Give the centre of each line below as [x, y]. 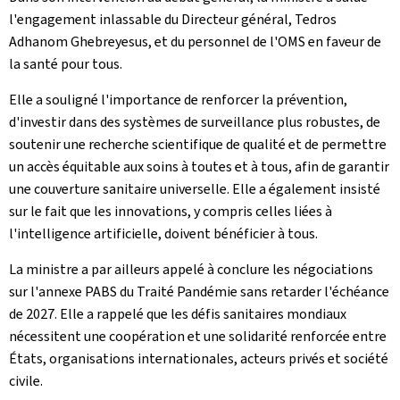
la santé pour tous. [66, 63]
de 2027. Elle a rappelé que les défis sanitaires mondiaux [178, 313]
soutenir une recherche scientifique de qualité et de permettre [198, 144]
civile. [26, 380]
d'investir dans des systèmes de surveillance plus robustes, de [195, 121]
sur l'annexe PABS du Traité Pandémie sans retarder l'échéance [199, 291]
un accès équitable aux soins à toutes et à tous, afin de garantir [199, 166]
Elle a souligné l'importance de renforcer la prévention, [178, 99]
